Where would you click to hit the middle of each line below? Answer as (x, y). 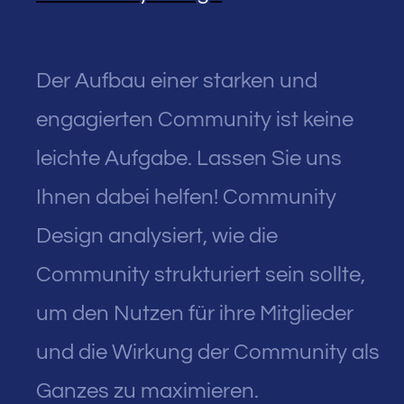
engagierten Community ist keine (195, 119)
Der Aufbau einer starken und (177, 80)
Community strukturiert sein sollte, (201, 274)
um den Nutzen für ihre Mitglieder (195, 313)
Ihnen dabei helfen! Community (186, 197)
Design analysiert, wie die (157, 235)
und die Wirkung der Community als (208, 352)
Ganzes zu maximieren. (147, 390)
